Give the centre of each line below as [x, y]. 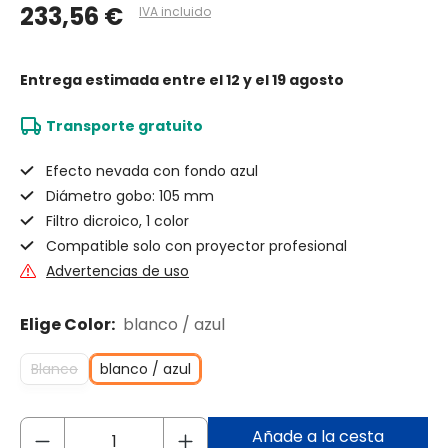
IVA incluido [175, 12]
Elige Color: [69, 325]
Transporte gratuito [124, 126]
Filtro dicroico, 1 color [117, 221]
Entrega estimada [91, 80]
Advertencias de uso [117, 271]
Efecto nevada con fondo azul [152, 171]
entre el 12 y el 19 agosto [253, 80]
